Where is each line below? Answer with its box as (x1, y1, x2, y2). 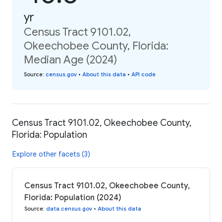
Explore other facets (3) (12, 149, 90, 159)
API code (131, 71, 156, 78)
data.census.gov (46, 205, 92, 212)
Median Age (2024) (24, 53, 117, 67)
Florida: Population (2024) (24, 192, 121, 203)
